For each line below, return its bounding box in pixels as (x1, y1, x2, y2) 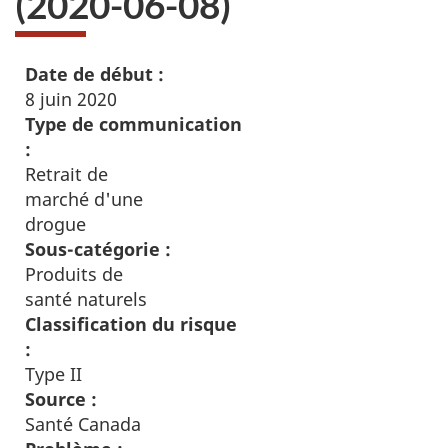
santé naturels (25, 287, 147, 311)
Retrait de (25, 162, 108, 186)
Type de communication (25, 112, 242, 136)
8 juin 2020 (25, 87, 117, 111)
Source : (25, 387, 97, 411)
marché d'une (25, 187, 143, 211)
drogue (25, 212, 86, 236)
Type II (25, 362, 82, 386)
